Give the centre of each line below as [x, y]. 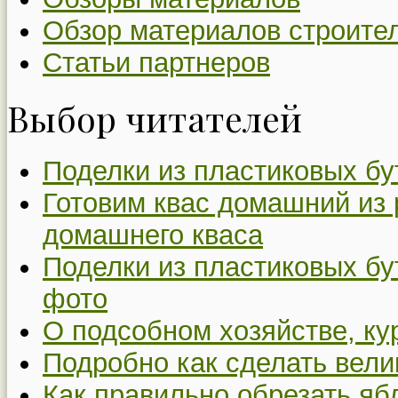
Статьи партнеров [156, 62]
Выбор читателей [155, 117]
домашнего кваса [153, 235]
